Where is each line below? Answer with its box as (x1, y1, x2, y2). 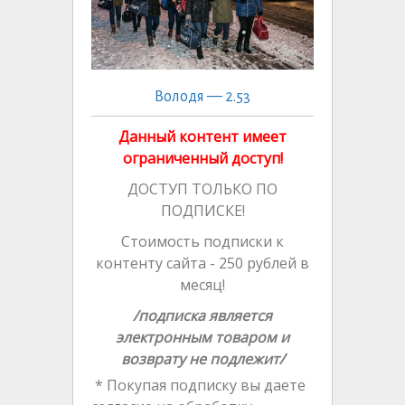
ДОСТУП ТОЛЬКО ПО (127, 178, 278, 199)
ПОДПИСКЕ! (160, 200, 245, 221)
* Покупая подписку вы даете (90, 374, 306, 395)
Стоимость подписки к (121, 231, 284, 251)
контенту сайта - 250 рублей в (96, 252, 309, 273)
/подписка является (133, 305, 272, 325)
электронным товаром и (116, 326, 289, 347)
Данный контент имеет (118, 126, 287, 146)
